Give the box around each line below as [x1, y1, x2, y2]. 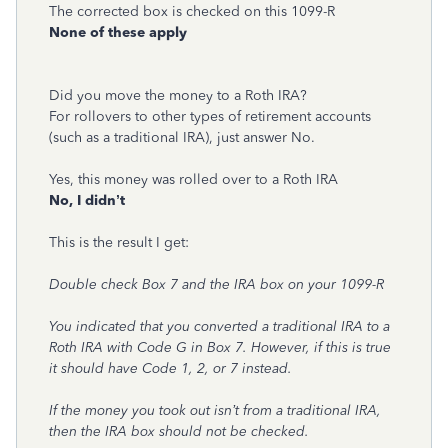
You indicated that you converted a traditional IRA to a [49, 318, 390, 335]
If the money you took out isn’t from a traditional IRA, [49, 402, 381, 419]
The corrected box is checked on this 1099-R [49, 3, 335, 20]
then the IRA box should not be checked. [49, 423, 309, 440]
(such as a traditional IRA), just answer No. [49, 129, 315, 146]
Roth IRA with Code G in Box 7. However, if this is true [49, 339, 391, 356]
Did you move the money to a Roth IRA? [49, 87, 307, 104]
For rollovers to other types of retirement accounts [49, 108, 371, 125]
